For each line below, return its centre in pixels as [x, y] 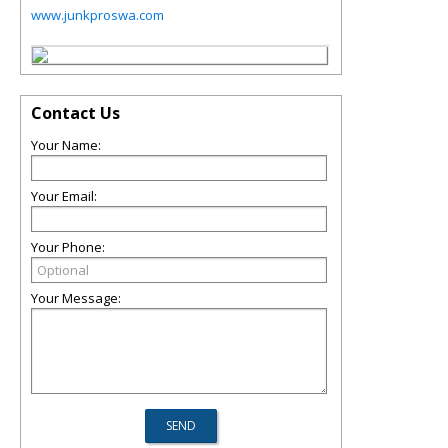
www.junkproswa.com [97, 15]
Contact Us [75, 113]
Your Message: [76, 298]
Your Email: [64, 196]
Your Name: [66, 145]
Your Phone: [68, 247]
